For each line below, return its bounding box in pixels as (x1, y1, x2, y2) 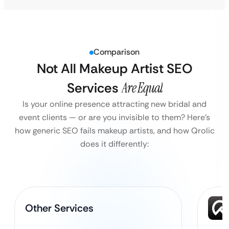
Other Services (25, 201, 94, 215)
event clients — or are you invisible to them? (19, 112, 187, 123)
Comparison (94, 47, 140, 57)
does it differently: (80, 139, 149, 149)
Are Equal (121, 79, 163, 97)
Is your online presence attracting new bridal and (22, 99, 207, 109)
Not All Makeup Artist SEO (36, 60, 193, 77)
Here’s (187, 112, 210, 123)
